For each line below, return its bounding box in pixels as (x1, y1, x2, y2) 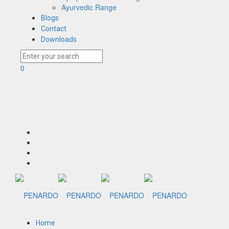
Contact (41, 24, 66, 33)
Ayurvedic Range (61, 2, 117, 12)
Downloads (41, 35, 77, 43)
